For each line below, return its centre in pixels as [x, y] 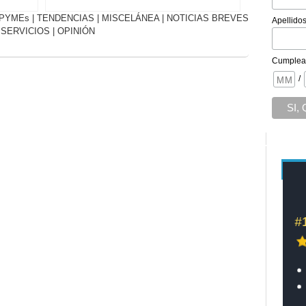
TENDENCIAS [65, 18]
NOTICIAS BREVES [207, 18]
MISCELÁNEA [130, 18]
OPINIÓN [76, 31]
